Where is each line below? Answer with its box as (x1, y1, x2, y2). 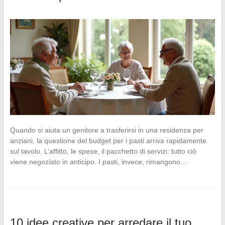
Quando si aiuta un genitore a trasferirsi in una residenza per (10, 126, 203, 134)
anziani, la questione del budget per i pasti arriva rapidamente (10, 136, 206, 145)
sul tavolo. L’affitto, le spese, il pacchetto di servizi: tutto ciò (10, 147, 196, 155)
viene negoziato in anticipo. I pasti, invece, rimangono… (10, 157, 187, 166)
